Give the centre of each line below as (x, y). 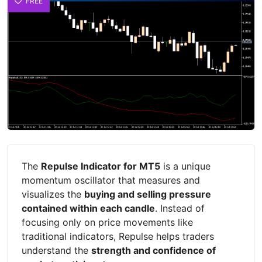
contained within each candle (88, 208)
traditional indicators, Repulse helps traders (118, 236)
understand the (56, 250)
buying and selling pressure (148, 194)
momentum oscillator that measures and (111, 180)
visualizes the (53, 194)
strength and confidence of (154, 250)
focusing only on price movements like (107, 222)
